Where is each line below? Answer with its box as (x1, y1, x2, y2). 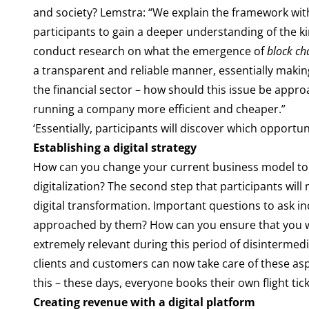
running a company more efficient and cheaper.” (32, 101, 286, 117)
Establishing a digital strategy (32, 140, 197, 155)
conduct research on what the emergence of (32, 43, 267, 59)
